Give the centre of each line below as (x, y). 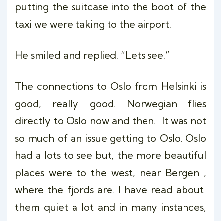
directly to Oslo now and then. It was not (110, 121)
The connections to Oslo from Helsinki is (110, 86)
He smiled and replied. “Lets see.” (92, 55)
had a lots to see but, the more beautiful (110, 155)
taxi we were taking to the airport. (93, 24)
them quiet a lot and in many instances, (110, 207)
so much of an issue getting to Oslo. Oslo (110, 138)
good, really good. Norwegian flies (110, 103)
